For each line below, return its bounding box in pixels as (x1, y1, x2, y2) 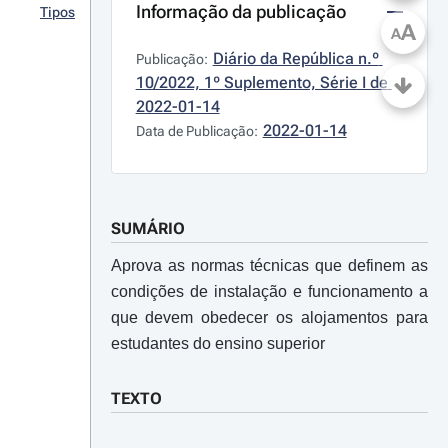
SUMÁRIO (110, 219, 185, 238)
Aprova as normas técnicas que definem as (110, 257, 428, 274)
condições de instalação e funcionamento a (110, 283, 428, 300)
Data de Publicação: (135, 123, 258, 139)
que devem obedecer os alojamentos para (110, 309, 428, 326)
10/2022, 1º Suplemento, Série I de (135, 73, 388, 92)
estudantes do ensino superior (110, 335, 325, 352)
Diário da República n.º (212, 49, 379, 68)
